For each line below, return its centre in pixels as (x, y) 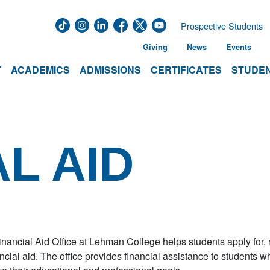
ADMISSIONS (110, 70)
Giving (155, 47)
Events (239, 47)
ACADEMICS (40, 70)
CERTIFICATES (186, 70)
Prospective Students (222, 26)
